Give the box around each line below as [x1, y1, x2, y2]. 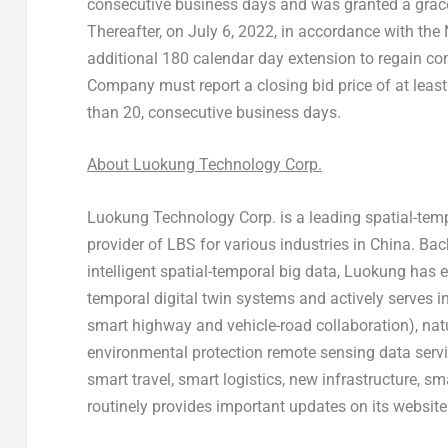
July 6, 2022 [187, 21, 274, 41]
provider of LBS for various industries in [86, 234, 370, 254]
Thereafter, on [86, 21, 188, 41]
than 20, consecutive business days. [86, 102, 341, 122]
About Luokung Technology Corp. [86, 155, 322, 175]
